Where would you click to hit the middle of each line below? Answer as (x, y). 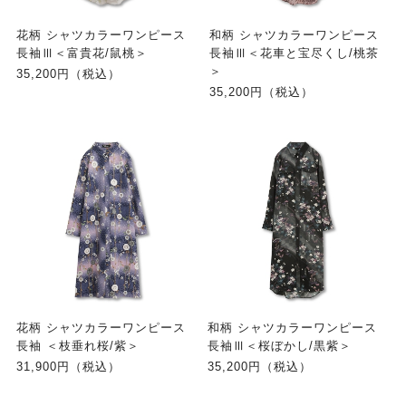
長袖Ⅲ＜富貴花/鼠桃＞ (82, 53)
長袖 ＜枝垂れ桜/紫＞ (77, 347)
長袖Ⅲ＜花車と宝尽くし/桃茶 (294, 53)
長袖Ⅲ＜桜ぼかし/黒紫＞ (279, 347)
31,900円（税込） (68, 367)
